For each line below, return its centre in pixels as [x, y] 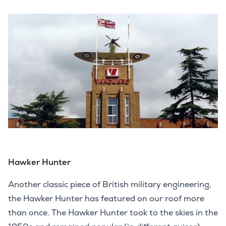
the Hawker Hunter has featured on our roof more [106, 199]
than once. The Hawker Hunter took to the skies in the [113, 213]
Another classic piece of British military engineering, [110, 185]
